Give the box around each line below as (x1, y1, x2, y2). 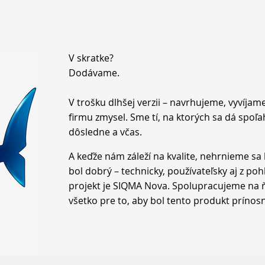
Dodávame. (69, 66, 122, 79)
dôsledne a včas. (69, 125, 144, 138)
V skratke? (69, 51, 114, 64)
